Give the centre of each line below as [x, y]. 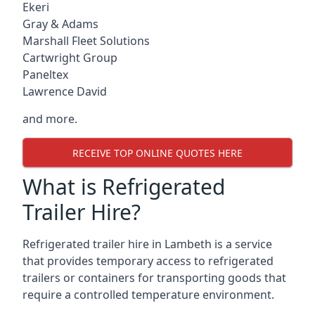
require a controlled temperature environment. [148, 295]
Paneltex [45, 75]
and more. [50, 119]
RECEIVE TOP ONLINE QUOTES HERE [157, 153]
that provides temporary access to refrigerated [148, 261]
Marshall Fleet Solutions [86, 41]
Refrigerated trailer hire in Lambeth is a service [147, 244]
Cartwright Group [70, 58]
